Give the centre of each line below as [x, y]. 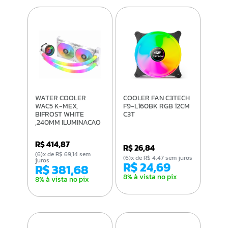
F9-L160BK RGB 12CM [157, 106]
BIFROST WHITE [59, 115]
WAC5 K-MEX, [56, 106]
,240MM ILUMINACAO [68, 123]
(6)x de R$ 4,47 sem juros [162, 158]
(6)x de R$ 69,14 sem [39, 154]
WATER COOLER [38, 98]
